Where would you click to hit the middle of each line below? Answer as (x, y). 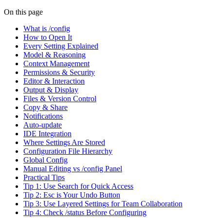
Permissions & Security (59, 72)
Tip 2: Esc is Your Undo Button (72, 195)
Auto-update (43, 125)
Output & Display (51, 90)
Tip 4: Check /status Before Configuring (85, 212)
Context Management (56, 63)
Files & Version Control (60, 98)
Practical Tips (44, 177)
